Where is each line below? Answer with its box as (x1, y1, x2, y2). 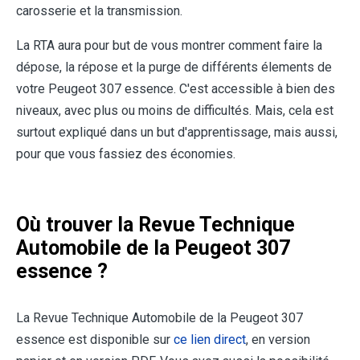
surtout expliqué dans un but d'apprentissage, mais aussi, (16, 125, 337, 141)
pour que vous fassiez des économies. (16, 146, 235, 162)
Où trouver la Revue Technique (16, 213, 295, 237)
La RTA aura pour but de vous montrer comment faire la (16, 38, 322, 54)
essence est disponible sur (16, 332, 174, 348)
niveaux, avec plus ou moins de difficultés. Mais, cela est (16, 103, 333, 119)
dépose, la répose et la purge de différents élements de (16, 59, 332, 76)
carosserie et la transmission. (16, 3, 182, 19)
